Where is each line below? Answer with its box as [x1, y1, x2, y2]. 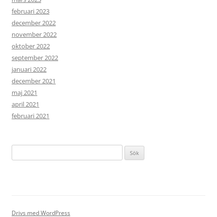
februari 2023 [12, 6, 49, 15]
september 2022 [12, 53, 58, 62]
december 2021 [12, 76, 56, 85]
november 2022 [12, 30, 57, 39]
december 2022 [12, 18, 56, 27]
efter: [11, 157, 26, 166]
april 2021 [12, 99, 39, 108]
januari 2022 [12, 64, 46, 74]
